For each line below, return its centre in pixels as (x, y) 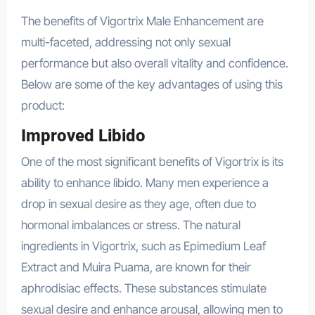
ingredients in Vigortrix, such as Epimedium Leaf (143, 246)
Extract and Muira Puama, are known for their (136, 268)
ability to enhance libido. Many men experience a (144, 183)
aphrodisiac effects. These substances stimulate (143, 289)
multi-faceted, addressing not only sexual (126, 42)
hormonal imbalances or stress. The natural (130, 225)
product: (43, 105)
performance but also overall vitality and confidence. (154, 63)
